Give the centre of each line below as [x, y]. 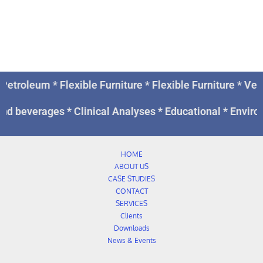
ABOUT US [131, 166]
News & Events [131, 240]
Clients [131, 215]
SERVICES [131, 203]
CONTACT [131, 191]
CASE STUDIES [131, 178]
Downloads [131, 228]
